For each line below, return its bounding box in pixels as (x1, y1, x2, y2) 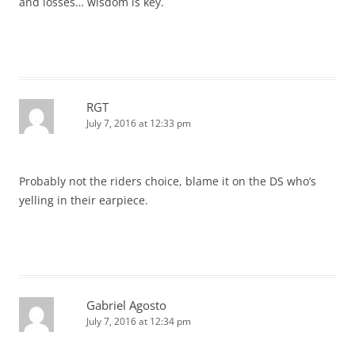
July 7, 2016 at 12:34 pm (86, 315, 191, 329)
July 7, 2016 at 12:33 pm (86, 116, 191, 131)
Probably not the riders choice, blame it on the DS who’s (19, 174, 316, 189)
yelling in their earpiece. (19, 193, 148, 208)
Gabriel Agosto (86, 297, 166, 314)
